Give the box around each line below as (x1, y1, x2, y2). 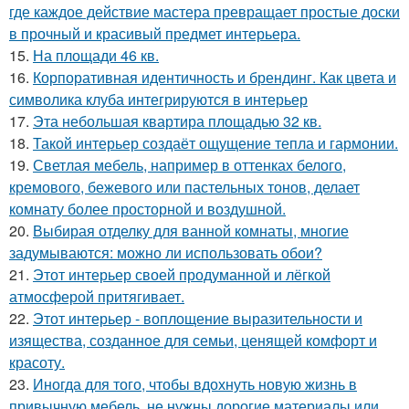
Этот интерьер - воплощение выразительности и (33, 307, 362, 329)
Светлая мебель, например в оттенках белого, (33, 153, 346, 175)
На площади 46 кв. (33, 44, 159, 66)
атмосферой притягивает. (9, 285, 184, 307)
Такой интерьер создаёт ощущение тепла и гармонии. (33, 131, 398, 153)
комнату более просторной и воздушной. (9, 197, 286, 219)
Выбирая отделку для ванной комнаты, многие (33, 219, 349, 241)
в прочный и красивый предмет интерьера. (9, 22, 300, 44)
